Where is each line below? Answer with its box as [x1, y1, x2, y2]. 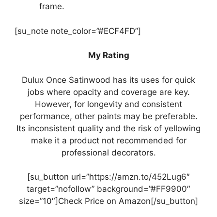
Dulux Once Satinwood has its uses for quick [22, 75, 195, 85]
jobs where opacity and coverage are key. [27, 87, 190, 97]
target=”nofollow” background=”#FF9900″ [27, 184, 190, 194]
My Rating [88, 50, 129, 60]
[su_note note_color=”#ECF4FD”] [15, 26, 141, 36]
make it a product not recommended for [31, 135, 186, 145]
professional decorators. [61, 147, 156, 157]
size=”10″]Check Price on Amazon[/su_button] [19, 196, 198, 206]
